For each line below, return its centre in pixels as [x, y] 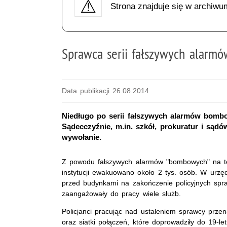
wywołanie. [82, 137]
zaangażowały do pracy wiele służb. [121, 193]
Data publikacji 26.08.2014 [106, 90]
